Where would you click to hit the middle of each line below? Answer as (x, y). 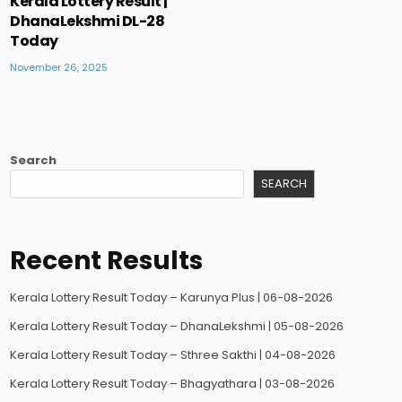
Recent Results (107, 261)
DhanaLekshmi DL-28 (87, 21)
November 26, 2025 (59, 67)
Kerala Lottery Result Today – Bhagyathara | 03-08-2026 (173, 384)
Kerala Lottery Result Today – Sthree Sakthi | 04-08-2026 (173, 355)
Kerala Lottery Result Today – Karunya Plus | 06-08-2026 (172, 298)
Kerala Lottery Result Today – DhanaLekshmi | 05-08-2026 (177, 327)
